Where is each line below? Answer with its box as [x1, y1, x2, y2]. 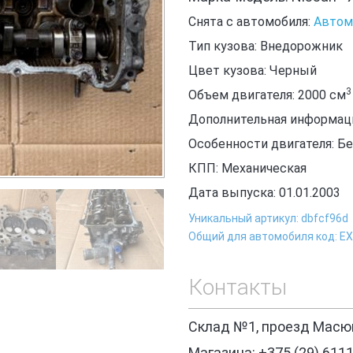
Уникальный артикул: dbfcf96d [188, 212, 348, 225]
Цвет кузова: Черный [188, 63, 317, 78]
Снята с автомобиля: [188, 14, 314, 29]
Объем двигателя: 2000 [188, 87, 329, 102]
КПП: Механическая [188, 161, 307, 176]
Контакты [188, 274, 287, 300]
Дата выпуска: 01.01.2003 [188, 185, 340, 200]
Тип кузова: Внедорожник [188, 39, 343, 54]
